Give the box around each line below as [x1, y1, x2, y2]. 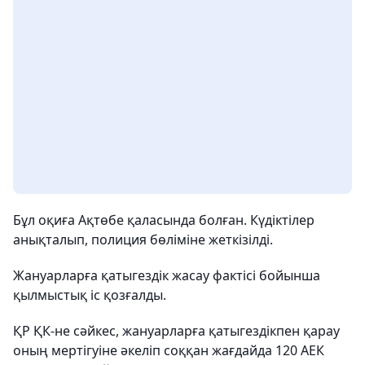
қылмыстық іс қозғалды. [13, 286, 166, 304]
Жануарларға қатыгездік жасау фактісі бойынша [13, 266, 320, 284]
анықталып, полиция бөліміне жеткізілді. [13, 231, 273, 248]
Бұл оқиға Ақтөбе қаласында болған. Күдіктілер [13, 211, 314, 229]
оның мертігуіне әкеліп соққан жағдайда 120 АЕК [13, 341, 324, 359]
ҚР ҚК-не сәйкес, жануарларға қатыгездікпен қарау [13, 322, 340, 340]
